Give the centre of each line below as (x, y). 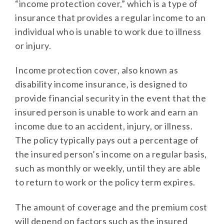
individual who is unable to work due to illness (108, 31)
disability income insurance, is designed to (101, 84)
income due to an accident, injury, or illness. (104, 126)
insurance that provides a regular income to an (110, 17)
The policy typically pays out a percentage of (107, 140)
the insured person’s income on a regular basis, (111, 154)
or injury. (33, 45)
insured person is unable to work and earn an (106, 112)
